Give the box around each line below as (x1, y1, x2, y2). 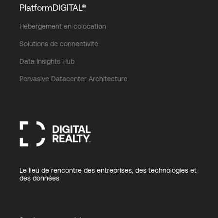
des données (19, 174, 59, 182)
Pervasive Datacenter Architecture (19, 75, 127, 83)
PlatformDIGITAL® (19, 2, 86, 13)
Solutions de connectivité (19, 40, 98, 48)
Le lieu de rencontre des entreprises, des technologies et (19, 166, 197, 174)
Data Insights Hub (19, 57, 74, 65)
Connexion (19, 27, 56, 36)
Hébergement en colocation (19, 22, 106, 30)
